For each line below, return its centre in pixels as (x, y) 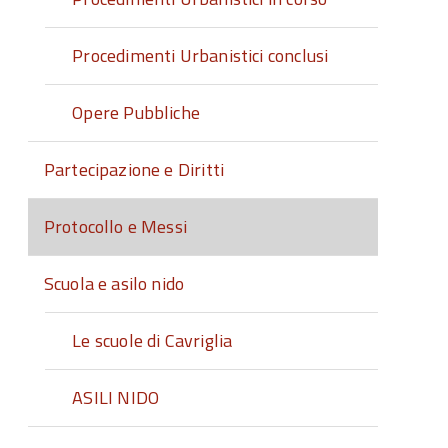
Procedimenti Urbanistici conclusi (200, 55)
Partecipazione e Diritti (134, 169)
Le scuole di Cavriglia (152, 340)
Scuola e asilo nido (114, 283)
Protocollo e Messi (115, 226)
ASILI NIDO (116, 397)
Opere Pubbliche (136, 112)
